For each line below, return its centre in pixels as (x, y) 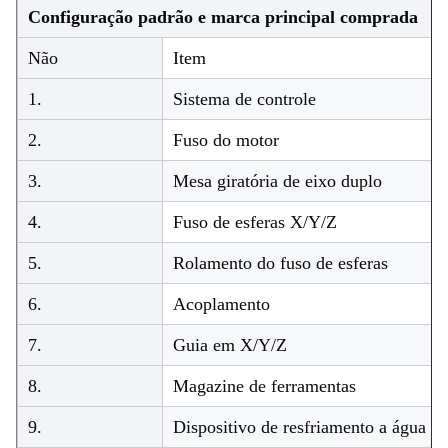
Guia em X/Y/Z (230, 345)
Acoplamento (221, 304)
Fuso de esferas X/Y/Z (255, 222)
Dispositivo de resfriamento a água (299, 427)
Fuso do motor (226, 140)
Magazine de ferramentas (264, 386)
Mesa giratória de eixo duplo (277, 181)
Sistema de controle (244, 99)
